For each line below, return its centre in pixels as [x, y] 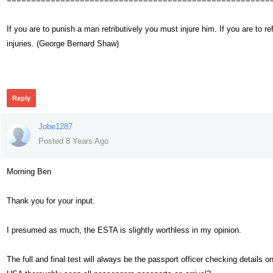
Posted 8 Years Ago [73, 141]
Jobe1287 [55, 126]
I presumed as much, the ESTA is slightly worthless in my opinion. [124, 230]
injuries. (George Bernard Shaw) [63, 44]
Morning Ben [29, 172]
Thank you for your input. [51, 201]
